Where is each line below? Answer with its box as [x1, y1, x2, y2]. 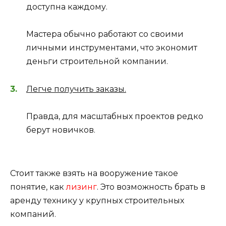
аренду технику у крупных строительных [10, 195, 184, 205]
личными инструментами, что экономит [26, 43, 197, 53]
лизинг [66, 182, 97, 192]
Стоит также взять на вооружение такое [10, 168, 178, 178]
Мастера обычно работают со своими [26, 29, 184, 39]
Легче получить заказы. [26, 84, 126, 94]
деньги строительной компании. [26, 56, 168, 67]
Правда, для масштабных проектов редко [26, 111, 203, 121]
